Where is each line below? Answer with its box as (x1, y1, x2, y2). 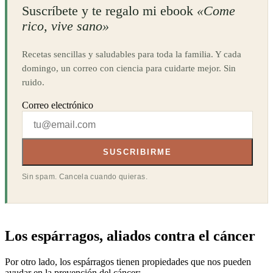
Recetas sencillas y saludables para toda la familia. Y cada (22, 49, 241, 60)
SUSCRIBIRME (102, 147, 172, 157)
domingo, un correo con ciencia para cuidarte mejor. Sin (22, 63, 236, 74)
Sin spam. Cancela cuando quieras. (22, 172, 147, 182)
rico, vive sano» (22, 18, 109, 34)
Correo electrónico (22, 99, 93, 110)
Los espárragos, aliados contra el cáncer (5, 228, 255, 244)
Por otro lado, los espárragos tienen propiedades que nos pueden (5, 257, 251, 268)
